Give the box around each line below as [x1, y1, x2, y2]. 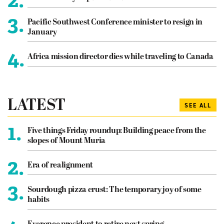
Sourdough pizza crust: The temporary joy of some [27, 185, 201, 195]
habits [27, 195, 49, 205]
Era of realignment [27, 161, 93, 170]
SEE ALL [184, 101, 211, 110]
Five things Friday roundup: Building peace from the [27, 126, 206, 136]
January [27, 28, 57, 37]
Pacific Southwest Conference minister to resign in [27, 18, 203, 27]
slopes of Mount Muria [27, 136, 105, 146]
